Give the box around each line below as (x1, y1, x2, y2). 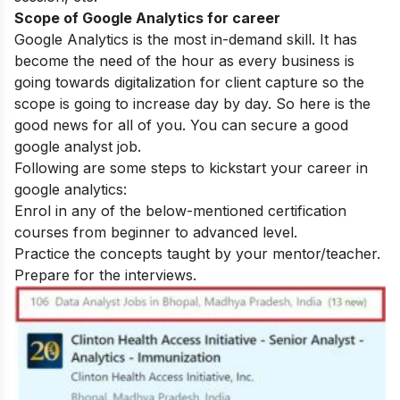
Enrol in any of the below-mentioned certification (14, 202, 346, 220)
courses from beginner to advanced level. (14, 223, 297, 241)
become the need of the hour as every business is (14, 52, 354, 70)
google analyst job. (14, 137, 141, 155)
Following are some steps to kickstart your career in (14, 159, 368, 177)
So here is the (276, 95, 371, 112)
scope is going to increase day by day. (14, 95, 276, 112)
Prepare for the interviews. (14, 266, 196, 284)
